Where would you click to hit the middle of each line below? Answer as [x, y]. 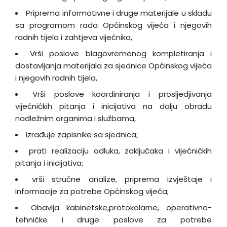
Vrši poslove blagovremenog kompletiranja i [121, 53]
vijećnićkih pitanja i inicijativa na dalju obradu [113, 106]
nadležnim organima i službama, [75, 118]
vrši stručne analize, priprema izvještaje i [122, 179]
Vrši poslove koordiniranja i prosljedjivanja [122, 94]
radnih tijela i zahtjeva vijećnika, [74, 37]
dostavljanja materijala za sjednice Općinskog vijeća [113, 66]
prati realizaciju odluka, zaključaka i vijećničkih [120, 151]
